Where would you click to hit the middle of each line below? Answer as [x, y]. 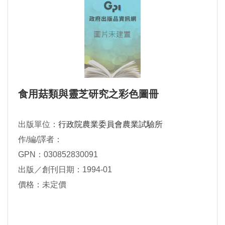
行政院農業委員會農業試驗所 [110, 125]
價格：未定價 [42, 185]
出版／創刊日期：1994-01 [65, 170]
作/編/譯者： [40, 140]
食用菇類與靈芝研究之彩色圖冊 [88, 94]
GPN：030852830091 [58, 155]
